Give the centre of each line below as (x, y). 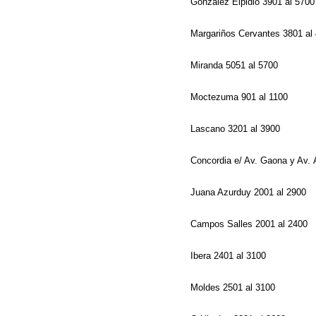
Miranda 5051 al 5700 (236, 65)
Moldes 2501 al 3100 (234, 287)
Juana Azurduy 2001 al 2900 (250, 192)
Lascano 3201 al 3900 (237, 129)
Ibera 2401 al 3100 (230, 256)
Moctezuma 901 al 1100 (241, 97)
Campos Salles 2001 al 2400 (250, 224)
